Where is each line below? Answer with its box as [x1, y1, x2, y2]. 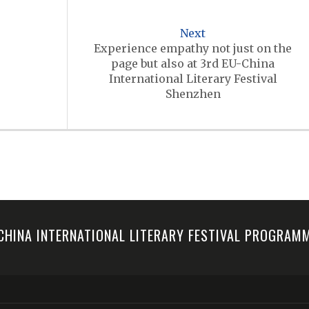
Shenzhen [165, 87, 221, 101]
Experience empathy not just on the [94, 41, 292, 55]
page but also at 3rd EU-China [111, 57, 275, 70]
